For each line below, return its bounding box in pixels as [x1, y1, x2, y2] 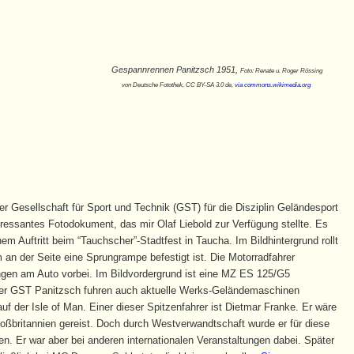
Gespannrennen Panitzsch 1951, [111, 64, 240, 74]
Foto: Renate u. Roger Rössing [239, 66, 322, 74]
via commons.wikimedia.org [234, 81, 312, 88]
